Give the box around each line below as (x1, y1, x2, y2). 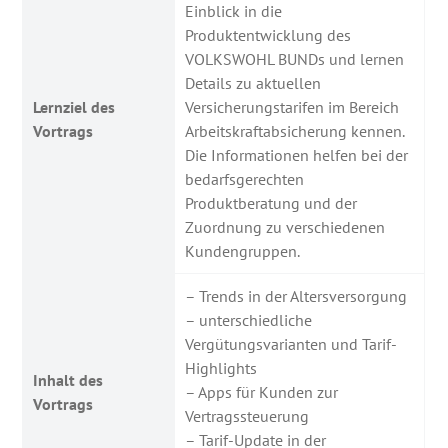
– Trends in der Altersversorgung (185, 286, 408, 306)
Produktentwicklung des (185, 25, 352, 45)
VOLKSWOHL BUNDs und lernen (185, 49, 405, 69)
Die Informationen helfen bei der (185, 145, 409, 165)
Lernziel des (33, 97, 116, 117)
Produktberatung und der (185, 193, 358, 213)
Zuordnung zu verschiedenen (185, 217, 386, 237)
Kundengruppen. (185, 241, 301, 261)
